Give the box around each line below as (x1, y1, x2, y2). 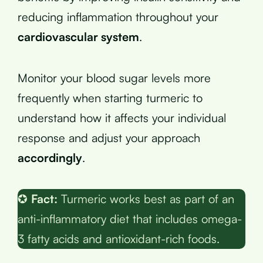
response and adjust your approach (18, 130, 200, 145)
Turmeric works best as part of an (58, 191, 234, 206)
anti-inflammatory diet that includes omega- (18, 211, 242, 226)
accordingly (18, 150, 82, 165)
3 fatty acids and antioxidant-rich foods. (18, 231, 220, 246)
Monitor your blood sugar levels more (18, 70, 211, 85)
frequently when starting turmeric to (18, 90, 203, 105)
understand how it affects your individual (18, 110, 226, 125)
